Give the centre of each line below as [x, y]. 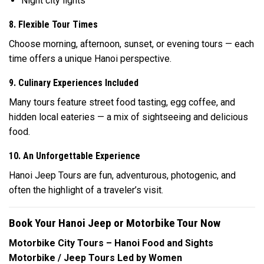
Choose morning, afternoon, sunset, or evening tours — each [131, 44]
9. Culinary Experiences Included [74, 82]
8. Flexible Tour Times [53, 24]
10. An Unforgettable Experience [75, 156]
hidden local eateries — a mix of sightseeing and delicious [128, 117]
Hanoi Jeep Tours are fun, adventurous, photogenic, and [122, 175]
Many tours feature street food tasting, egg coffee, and [122, 102]
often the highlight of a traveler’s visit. [86, 190]
